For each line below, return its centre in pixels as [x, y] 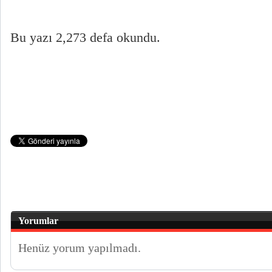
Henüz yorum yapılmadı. [80, 248]
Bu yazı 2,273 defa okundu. [85, 38]
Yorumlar [38, 221]
